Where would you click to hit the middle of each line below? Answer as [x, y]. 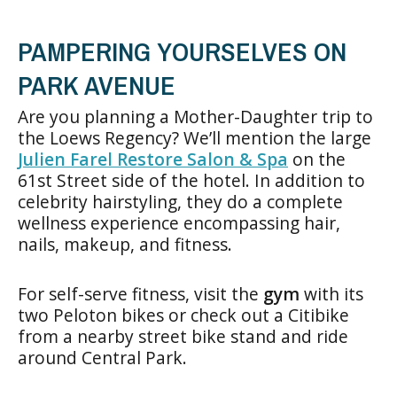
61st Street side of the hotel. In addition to [191, 180]
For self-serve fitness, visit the [140, 293]
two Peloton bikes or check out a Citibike [183, 315]
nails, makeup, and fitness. [125, 244]
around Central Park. [102, 357]
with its [331, 293]
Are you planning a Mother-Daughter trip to [195, 116]
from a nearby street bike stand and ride [183, 336]
